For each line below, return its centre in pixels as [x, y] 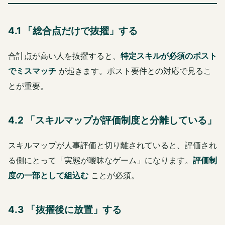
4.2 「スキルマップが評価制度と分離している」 [112, 121]
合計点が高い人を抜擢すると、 [64, 56]
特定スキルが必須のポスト [169, 56]
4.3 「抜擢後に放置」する [65, 210]
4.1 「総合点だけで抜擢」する [73, 31]
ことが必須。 [114, 176]
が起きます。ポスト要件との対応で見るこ [134, 71]
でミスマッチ [32, 71]
